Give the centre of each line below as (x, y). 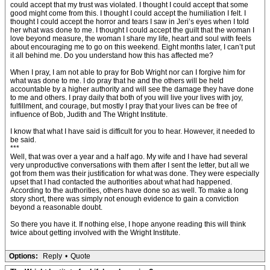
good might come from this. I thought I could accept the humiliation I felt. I (128, 13)
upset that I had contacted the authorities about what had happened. (121, 182)
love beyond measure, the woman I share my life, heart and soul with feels (131, 39)
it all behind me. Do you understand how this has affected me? (112, 55)
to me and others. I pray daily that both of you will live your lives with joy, (127, 98)
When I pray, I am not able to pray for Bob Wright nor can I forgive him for (128, 72)
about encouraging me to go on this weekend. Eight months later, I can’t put (133, 47)
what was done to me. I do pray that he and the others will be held (117, 81)
